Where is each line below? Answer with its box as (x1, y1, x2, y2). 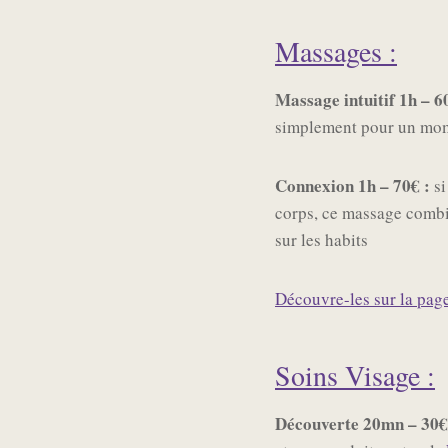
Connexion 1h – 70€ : (275, 173, 434, 199)
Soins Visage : (275, 356, 435, 395)
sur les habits (275, 228, 368, 252)
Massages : (275, 32, 397, 71)
